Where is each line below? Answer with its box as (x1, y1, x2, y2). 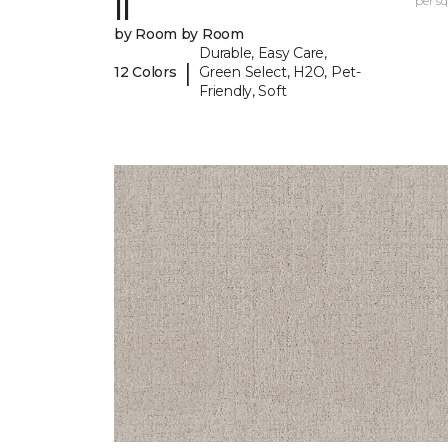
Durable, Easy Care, (199, 44, 327, 63)
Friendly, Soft (199, 82, 287, 101)
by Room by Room (114, 25, 244, 44)
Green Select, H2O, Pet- (199, 63, 361, 82)
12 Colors (114, 63, 177, 82)
